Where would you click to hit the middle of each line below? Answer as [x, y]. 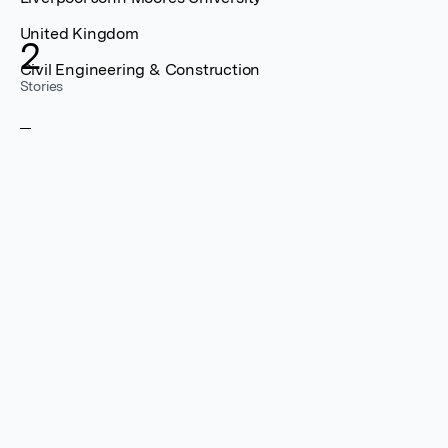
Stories [41, 86]
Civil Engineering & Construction [140, 69]
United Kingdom [79, 33]
